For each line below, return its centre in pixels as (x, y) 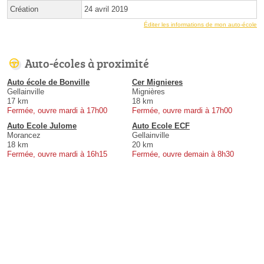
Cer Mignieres (157, 82)
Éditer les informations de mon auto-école (200, 25)
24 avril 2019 (106, 9)
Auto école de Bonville (48, 82)
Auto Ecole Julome (42, 126)
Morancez (24, 136)
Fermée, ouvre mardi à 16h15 (57, 154)
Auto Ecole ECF (161, 126)
